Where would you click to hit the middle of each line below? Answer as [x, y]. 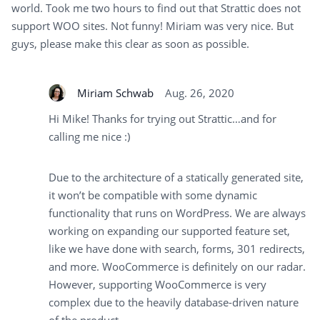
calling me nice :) [89, 137]
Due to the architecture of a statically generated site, [176, 177]
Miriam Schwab [115, 92]
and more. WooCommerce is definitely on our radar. [177, 267]
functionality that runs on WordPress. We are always [177, 213]
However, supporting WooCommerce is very [157, 285]
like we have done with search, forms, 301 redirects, [177, 249]
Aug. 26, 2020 [200, 92]
